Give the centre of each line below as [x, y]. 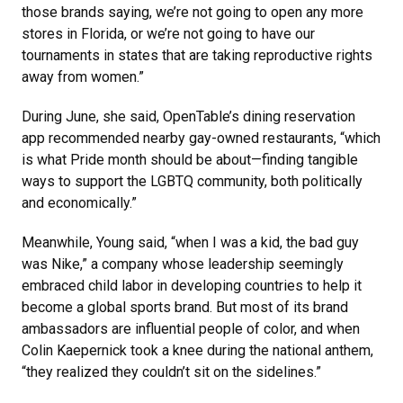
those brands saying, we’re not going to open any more [193, 13]
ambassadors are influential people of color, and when [191, 329]
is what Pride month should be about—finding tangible [190, 160]
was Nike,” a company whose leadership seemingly [183, 264]
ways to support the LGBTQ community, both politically [192, 182]
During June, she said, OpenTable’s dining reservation [188, 117]
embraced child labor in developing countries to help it [192, 286]
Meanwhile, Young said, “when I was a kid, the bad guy [190, 243]
